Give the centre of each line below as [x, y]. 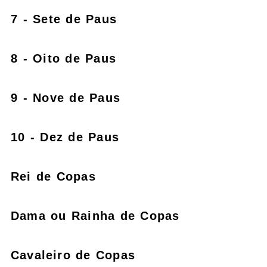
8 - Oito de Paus [63, 58]
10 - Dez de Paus [65, 137]
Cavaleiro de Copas [73, 255]
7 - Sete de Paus [64, 19]
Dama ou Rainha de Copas [95, 215]
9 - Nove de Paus [66, 97]
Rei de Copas [53, 176]
